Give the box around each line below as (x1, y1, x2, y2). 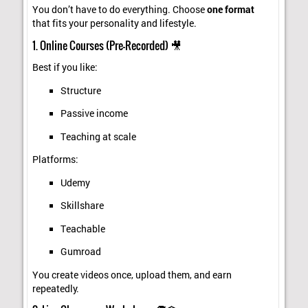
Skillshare (60, 199, 104, 212)
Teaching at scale (60, 130, 136, 143)
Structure (60, 84, 101, 97)
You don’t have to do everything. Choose (32, 3, 208, 16)
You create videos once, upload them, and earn (32, 268, 232, 281)
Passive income (60, 107, 128, 120)
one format (207, 3, 255, 16)
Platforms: (32, 153, 79, 166)
